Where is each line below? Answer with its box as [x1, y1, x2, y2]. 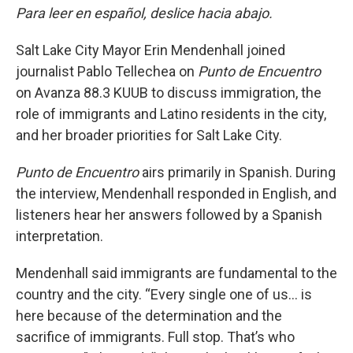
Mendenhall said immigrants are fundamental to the [16, 264, 337, 281]
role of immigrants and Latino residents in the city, [16, 105, 326, 122]
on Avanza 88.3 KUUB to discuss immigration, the [16, 84, 321, 101]
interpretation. [16, 227, 103, 244]
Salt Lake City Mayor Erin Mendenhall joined [16, 41, 285, 58]
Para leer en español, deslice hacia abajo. [16, 4, 273, 21]
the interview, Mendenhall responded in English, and [16, 184, 336, 202]
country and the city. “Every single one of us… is [16, 285, 312, 303]
